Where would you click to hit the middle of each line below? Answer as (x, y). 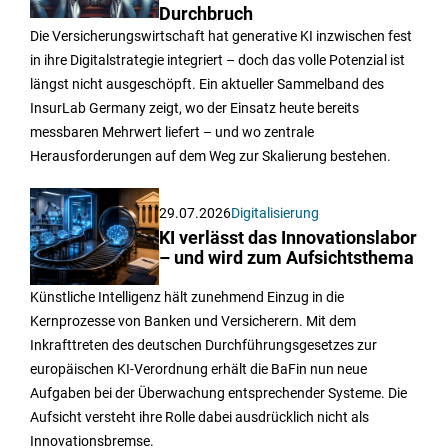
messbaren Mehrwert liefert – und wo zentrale (172, 131)
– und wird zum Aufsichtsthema (287, 257)
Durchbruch (206, 13)
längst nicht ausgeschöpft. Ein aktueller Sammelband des (207, 83)
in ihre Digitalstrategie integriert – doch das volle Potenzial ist (217, 59)
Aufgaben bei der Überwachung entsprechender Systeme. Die (218, 392)
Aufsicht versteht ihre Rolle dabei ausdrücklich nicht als (199, 416)
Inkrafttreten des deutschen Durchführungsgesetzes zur (203, 344)
